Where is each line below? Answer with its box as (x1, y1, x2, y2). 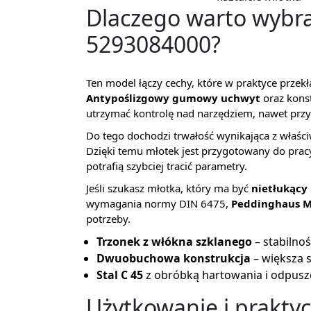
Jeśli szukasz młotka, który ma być (86, 180, 251, 195)
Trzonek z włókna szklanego (96, 233, 252, 249)
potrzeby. (86, 211, 131, 226)
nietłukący (251, 180, 308, 195)
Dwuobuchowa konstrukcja (96, 250, 251, 266)
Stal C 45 (96, 267, 143, 283)
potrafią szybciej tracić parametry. (86, 158, 247, 173)
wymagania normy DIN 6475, (86, 196, 231, 210)
